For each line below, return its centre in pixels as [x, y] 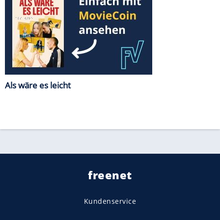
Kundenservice [110, 201]
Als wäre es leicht [38, 85]
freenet [110, 175]
